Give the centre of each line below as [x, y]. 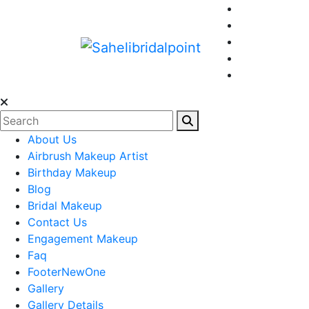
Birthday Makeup [72, 172]
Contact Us [57, 222]
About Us [52, 139]
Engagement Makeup [83, 239]
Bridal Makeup [65, 206]
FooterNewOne [67, 272]
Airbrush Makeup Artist [88, 156]
